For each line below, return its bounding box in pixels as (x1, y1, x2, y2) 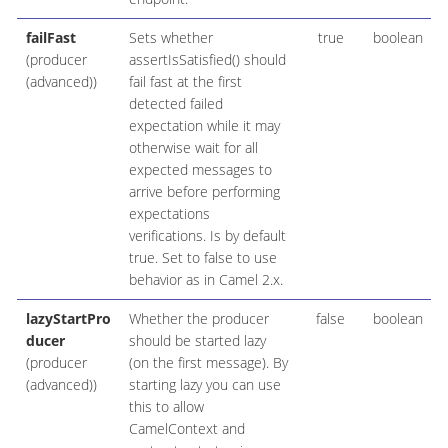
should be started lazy (128, 331, 266, 351)
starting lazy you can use (128, 375, 281, 395)
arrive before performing (128, 182, 280, 202)
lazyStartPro (25, 309, 111, 329)
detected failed (128, 94, 223, 114)
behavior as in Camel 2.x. (128, 270, 283, 290)
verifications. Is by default (128, 226, 286, 246)
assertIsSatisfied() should (128, 50, 286, 70)
